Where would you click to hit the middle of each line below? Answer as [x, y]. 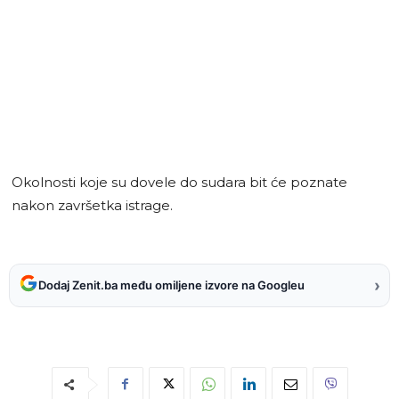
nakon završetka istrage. [92, 205]
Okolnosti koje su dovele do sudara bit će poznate [179, 182]
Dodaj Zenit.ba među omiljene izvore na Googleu [171, 285]
